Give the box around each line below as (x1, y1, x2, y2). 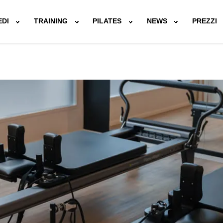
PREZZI (192, 17, 218, 25)
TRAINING (34, 17, 68, 25)
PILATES (93, 17, 122, 25)
